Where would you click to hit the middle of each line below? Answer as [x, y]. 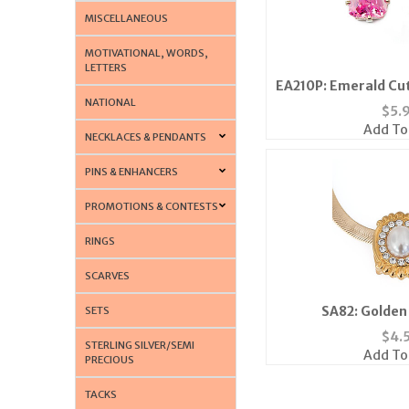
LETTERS [106, 67]
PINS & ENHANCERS [132, 171]
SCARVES [108, 275]
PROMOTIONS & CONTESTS [152, 206]
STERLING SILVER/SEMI [140, 345]
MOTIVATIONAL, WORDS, [147, 52]
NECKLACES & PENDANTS [146, 136]
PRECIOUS [110, 359]
